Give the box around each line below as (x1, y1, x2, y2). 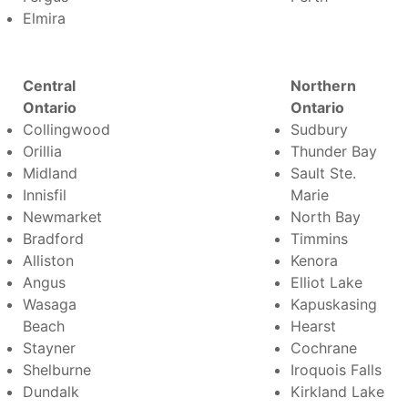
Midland (23, 163, 77, 182)
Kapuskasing (291, 294, 377, 313)
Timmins (291, 229, 348, 248)
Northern (291, 76, 356, 95)
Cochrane (291, 338, 357, 357)
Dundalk (23, 382, 79, 401)
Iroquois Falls (291, 360, 382, 379)
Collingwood (23, 119, 110, 138)
